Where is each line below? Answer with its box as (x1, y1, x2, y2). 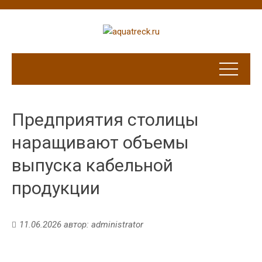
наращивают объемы (12, 132, 189, 153)
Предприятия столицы (12, 109, 199, 130)
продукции (12, 178, 100, 199)
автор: (61, 219, 91, 230)
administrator (91, 219, 143, 230)
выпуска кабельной (12, 155, 173, 176)
